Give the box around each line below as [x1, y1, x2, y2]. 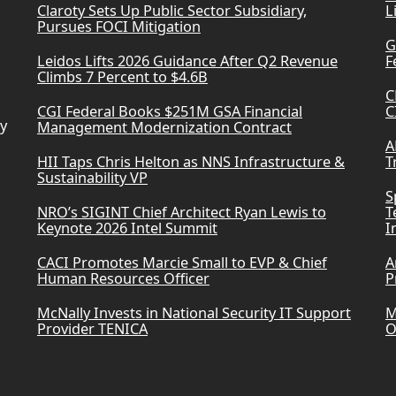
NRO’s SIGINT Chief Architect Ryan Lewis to [36, 202, 326, 223]
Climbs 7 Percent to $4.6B [36, 67, 208, 88]
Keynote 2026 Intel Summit [36, 218, 217, 239]
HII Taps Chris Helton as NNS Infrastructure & [36, 152, 345, 172]
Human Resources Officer [36, 269, 209, 289]
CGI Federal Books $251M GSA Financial [36, 102, 302, 122]
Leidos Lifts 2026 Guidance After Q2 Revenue [36, 51, 338, 72]
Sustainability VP [36, 168, 148, 188]
